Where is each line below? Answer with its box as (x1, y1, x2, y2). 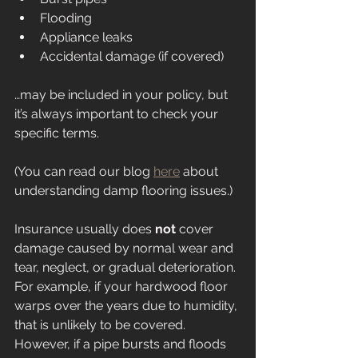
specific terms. (14, 125, 99, 141)
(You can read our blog (14, 164, 153, 180)
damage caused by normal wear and (14, 241, 237, 257)
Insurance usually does (14, 221, 155, 237)
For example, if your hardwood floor (14, 279, 231, 295)
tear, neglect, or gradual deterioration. (14, 260, 239, 276)
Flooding (40, 10, 92, 26)
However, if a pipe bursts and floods (14, 336, 229, 352)
